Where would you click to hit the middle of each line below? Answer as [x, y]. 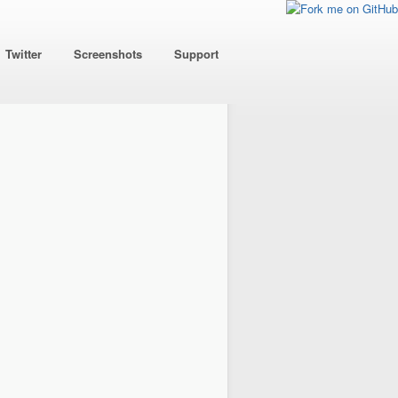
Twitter [24, 54]
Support [196, 54]
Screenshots [108, 54]
